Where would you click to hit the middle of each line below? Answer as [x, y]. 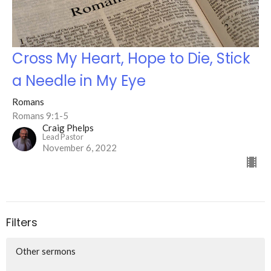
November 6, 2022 [80, 148]
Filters [22, 223]
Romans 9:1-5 [40, 116]
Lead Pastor [63, 137]
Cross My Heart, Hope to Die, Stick [131, 59]
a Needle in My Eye [79, 81]
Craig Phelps [68, 128]
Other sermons [46, 251]
